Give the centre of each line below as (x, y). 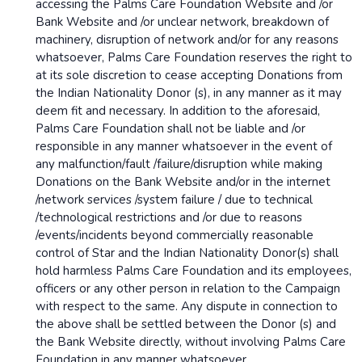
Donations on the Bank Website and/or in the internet (183, 182)
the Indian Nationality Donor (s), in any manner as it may (189, 93)
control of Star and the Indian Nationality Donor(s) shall (187, 253)
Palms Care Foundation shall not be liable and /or (170, 128)
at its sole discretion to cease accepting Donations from (189, 75)
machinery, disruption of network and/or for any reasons (187, 40)
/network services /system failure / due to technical (174, 200)
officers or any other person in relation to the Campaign (188, 288)
